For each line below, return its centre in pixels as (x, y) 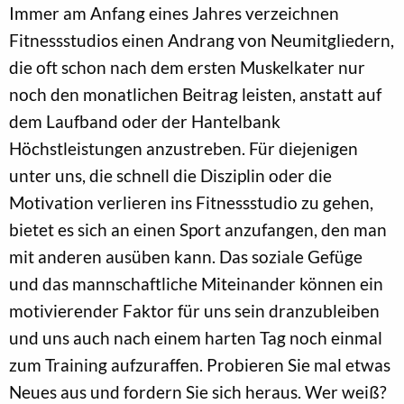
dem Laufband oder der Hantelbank (145, 122)
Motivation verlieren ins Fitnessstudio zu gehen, (191, 203)
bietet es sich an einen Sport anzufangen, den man (198, 230)
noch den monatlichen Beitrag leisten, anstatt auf (195, 95)
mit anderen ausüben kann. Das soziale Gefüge (186, 257)
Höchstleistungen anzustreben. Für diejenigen (184, 149)
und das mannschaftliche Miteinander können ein (196, 284)
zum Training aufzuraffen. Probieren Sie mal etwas (200, 365)
